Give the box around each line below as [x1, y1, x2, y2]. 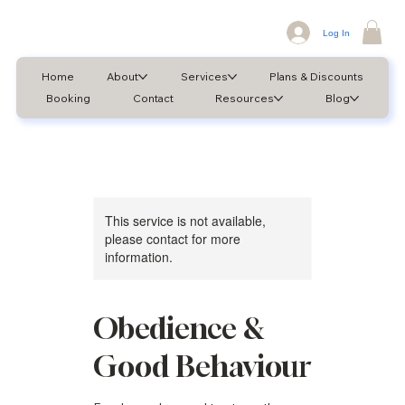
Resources [215, 91, 275, 106]
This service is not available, [104, 212, 266, 231]
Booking [46, 91, 91, 106]
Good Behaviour [92, 349, 311, 384]
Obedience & [92, 311, 265, 346]
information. [104, 248, 173, 267]
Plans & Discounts [268, 70, 363, 84]
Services [180, 70, 228, 84]
